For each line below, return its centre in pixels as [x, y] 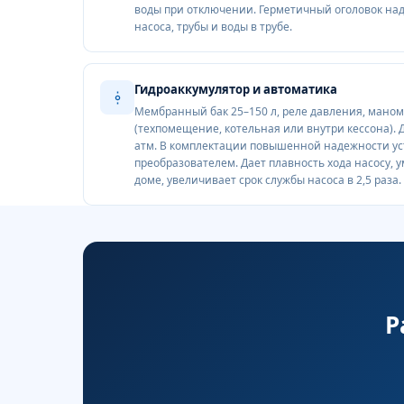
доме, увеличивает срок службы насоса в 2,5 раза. [268, 180]
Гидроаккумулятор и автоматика [236, 89]
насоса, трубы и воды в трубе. [213, 27]
